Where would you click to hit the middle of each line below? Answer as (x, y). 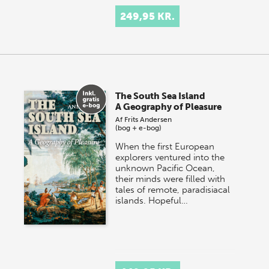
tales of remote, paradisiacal (173, 190)
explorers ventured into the (170, 158)
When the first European (165, 147)
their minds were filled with (171, 179)
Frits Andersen (148, 120)
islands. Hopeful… (152, 201)
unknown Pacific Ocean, (165, 168)
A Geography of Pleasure (169, 107)
